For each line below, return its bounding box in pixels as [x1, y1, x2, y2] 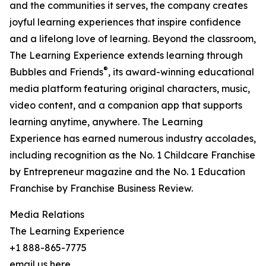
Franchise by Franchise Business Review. [9, 182, 193, 195]
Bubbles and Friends [9, 66, 103, 78]
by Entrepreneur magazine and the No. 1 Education [9, 166, 245, 178]
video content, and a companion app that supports [9, 99, 242, 112]
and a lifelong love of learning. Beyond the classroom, [9, 33, 256, 45]
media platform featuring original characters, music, [9, 83, 250, 95]
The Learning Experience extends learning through [9, 49, 243, 62]
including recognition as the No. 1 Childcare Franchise [9, 149, 255, 161]
